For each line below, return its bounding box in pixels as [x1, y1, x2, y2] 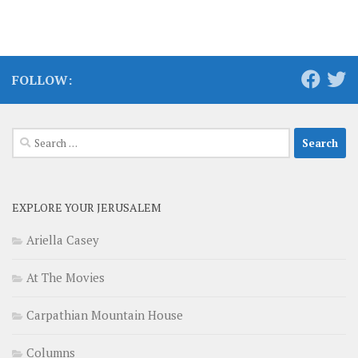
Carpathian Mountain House [26, 307, 183, 324]
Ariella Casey [26, 232, 99, 249]
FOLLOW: [12, 71, 72, 89]
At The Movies [26, 269, 105, 286]
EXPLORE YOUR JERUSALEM [12, 200, 161, 216]
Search [11, 129, 48, 145]
